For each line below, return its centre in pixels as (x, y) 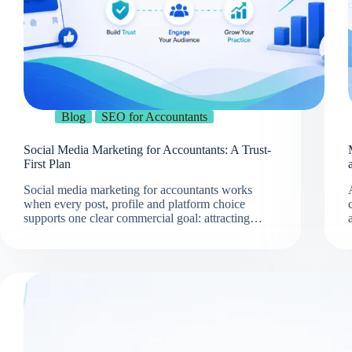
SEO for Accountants (154, 117)
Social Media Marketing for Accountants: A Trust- (147, 150)
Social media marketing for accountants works (138, 189)
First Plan (47, 164)
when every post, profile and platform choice (134, 203)
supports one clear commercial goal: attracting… (143, 218)
